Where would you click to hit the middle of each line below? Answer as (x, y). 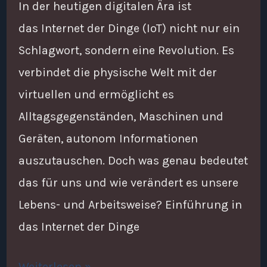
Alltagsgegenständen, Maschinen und (121, 117)
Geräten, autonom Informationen (108, 139)
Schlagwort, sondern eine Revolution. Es (126, 51)
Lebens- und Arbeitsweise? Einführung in (130, 205)
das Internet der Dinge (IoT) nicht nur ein (129, 29)
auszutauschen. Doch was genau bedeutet (133, 161)
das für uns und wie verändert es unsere (128, 183)
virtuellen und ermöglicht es (96, 95)
